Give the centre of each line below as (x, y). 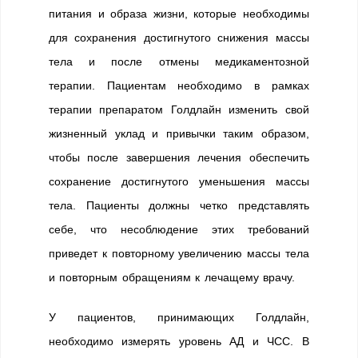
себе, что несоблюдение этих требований (179, 229)
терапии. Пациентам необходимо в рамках (179, 86)
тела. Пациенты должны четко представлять (179, 205)
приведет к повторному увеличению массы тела (179, 253)
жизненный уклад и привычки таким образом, (179, 133)
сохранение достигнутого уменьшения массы (179, 181)
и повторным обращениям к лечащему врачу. (172, 277)
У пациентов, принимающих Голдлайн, (179, 317)
